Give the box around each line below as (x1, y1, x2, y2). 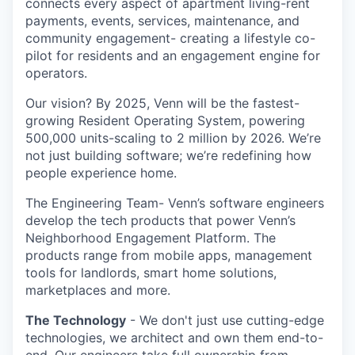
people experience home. (25, 164, 177, 181)
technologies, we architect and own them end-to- (25, 329, 323, 345)
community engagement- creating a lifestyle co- (25, 29, 315, 46)
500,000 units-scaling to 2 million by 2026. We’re (25, 129, 321, 146)
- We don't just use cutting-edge (126, 311, 324, 328)
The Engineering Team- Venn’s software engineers (25, 194, 324, 211)
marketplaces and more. (25, 281, 170, 298)
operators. (25, 64, 87, 81)
